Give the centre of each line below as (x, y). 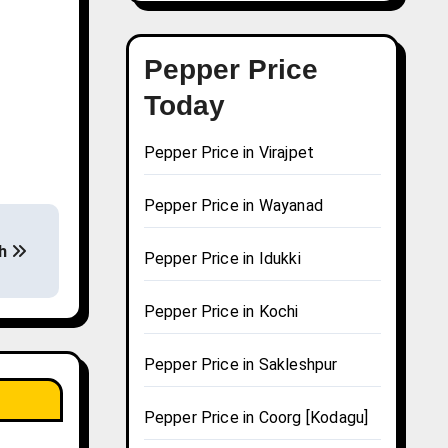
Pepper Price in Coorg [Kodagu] (256, 418)
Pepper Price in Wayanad (233, 206)
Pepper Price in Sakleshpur (240, 365)
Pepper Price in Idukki (222, 259)
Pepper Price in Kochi (221, 312)
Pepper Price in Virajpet (229, 153)
